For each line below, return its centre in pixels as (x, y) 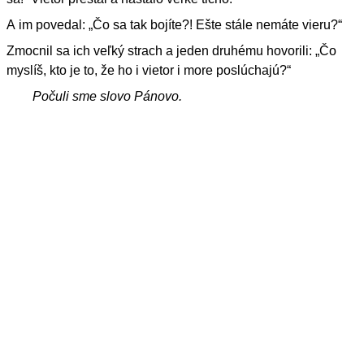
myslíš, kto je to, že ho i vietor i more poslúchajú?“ (149, 70)
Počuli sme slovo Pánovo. (107, 96)
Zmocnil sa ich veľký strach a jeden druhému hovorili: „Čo (171, 50)
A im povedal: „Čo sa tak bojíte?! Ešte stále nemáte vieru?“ (174, 24)
